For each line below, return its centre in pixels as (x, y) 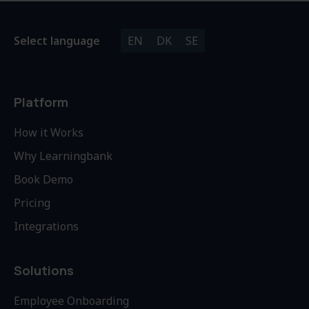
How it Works (49, 132)
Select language (57, 40)
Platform (41, 102)
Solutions (44, 270)
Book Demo (43, 179)
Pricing (32, 202)
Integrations (46, 226)
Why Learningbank (63, 156)
